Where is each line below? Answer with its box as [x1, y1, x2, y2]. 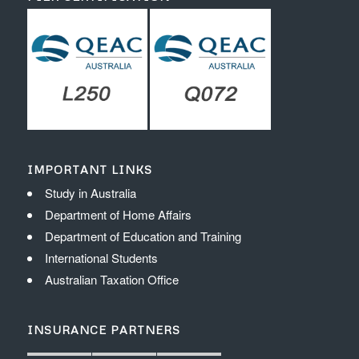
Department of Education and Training [44, 227, 241, 244]
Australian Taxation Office [44, 270, 179, 288]
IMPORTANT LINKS [26, 162, 152, 176]
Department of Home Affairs [44, 205, 192, 223]
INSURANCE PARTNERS [26, 322, 180, 337]
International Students [44, 248, 158, 266]
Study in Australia [44, 184, 136, 201]
